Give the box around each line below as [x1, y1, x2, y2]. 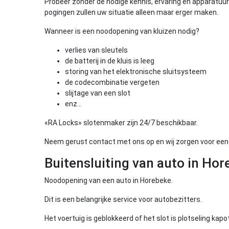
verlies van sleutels [65, 46, 128, 54]
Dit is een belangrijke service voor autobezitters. [44, 195, 202, 203]
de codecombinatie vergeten [65, 78, 159, 86]
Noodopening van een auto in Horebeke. [44, 176, 173, 185]
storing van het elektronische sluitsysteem [65, 67, 207, 76]
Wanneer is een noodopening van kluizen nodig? [44, 27, 199, 35]
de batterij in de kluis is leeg [65, 57, 154, 65]
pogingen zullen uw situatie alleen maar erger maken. [44, 8, 218, 16]
